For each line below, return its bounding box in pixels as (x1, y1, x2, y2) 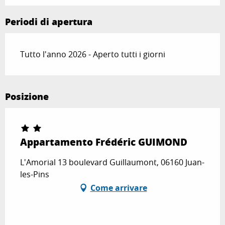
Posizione (5, 90, 49, 103)
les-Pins (20, 169, 49, 180)
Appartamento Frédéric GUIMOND (20, 135, 187, 149)
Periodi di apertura (5, 15, 92, 29)
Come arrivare (90, 182, 147, 194)
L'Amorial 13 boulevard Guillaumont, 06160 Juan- (20, 157, 204, 168)
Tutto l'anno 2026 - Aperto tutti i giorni (20, 49, 165, 60)
